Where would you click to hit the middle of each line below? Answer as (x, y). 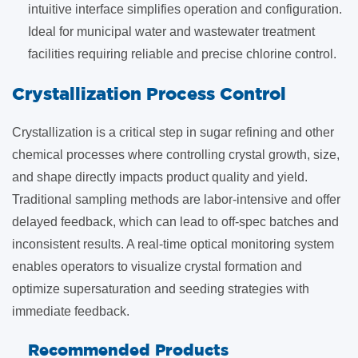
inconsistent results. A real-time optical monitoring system (173, 244)
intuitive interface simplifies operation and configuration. (185, 9)
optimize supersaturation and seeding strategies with (161, 289)
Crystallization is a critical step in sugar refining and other (173, 132)
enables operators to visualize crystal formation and (157, 267)
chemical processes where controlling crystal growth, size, (176, 155)
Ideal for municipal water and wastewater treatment (171, 32)
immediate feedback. (71, 311)
